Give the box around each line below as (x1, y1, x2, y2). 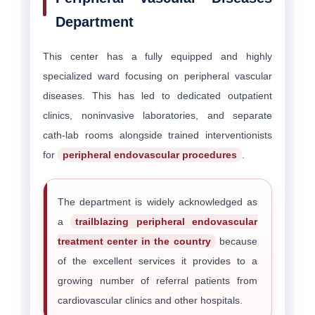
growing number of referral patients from (58, 275, 257, 286)
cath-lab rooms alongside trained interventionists (43, 129, 272, 141)
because (215, 236, 258, 247)
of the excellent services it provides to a (58, 255, 257, 266)
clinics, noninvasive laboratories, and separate (43, 110, 272, 121)
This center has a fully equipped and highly (43, 51, 272, 62)
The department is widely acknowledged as (58, 196, 257, 207)
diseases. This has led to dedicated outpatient (43, 90, 272, 101)
